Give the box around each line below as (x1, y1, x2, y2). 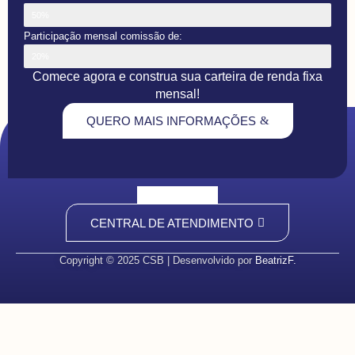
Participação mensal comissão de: (24, 30, 182, 42)
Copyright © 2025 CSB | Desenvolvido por (59, 254, 255, 267)
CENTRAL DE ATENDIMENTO (90, 216, 254, 230)
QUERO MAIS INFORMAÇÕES (86, 114, 256, 128)
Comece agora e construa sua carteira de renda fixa (32, 70, 323, 83)
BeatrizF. (254, 254, 296, 267)
